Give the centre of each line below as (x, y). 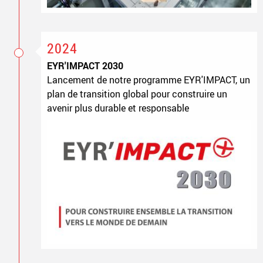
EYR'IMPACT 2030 (85, 65)
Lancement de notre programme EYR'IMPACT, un (148, 80)
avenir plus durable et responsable (118, 108)
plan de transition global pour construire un (137, 94)
